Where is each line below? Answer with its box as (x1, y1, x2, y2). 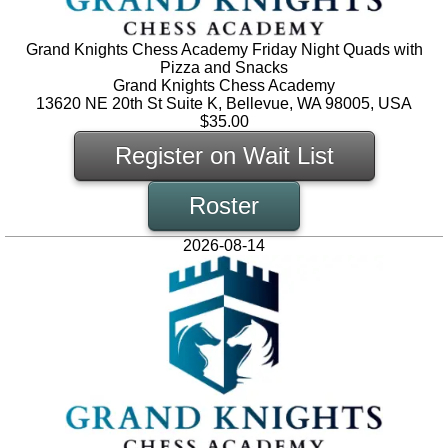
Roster (189, 192, 259, 220)
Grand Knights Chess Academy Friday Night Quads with (25, 41, 423, 59)
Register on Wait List (114, 142, 334, 170)
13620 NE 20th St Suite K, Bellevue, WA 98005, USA (36, 95, 412, 113)
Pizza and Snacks (160, 59, 288, 77)
